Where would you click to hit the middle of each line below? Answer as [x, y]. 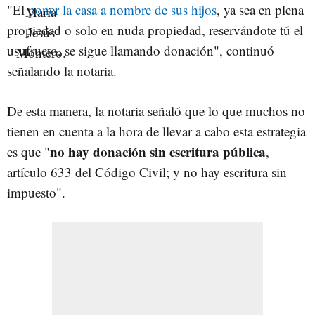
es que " [28, 151]
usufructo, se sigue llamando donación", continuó [141, 50]
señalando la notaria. [62, 70]
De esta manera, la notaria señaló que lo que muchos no [156, 110]
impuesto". [36, 192]
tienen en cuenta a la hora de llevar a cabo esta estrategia [156, 131]
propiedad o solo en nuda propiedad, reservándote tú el [155, 30]
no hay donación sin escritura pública [158, 151]
